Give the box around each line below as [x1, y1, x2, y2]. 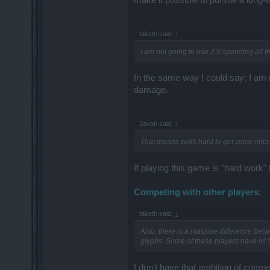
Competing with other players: [134, 187, 262, 197]
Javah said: [139, 119, 175, 127]
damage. [134, 85, 168, 95]
